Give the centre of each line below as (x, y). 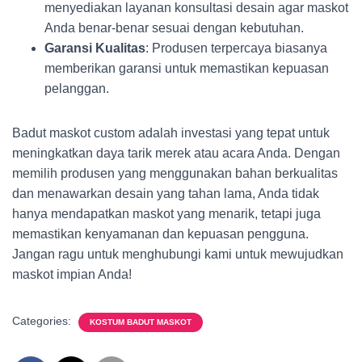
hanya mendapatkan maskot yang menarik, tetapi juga (166, 214)
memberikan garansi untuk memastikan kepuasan (187, 68)
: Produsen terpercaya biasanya (236, 48)
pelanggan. (77, 88)
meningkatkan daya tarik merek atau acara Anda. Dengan (176, 153)
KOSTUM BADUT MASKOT (141, 322)
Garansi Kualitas (95, 48)
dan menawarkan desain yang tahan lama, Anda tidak (166, 194)
